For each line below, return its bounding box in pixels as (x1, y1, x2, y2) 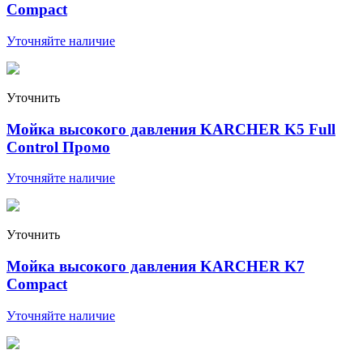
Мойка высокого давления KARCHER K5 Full (6, 120, 335, 138)
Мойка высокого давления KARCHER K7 (6, 257, 305, 275)
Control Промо (6, 138, 110, 156)
